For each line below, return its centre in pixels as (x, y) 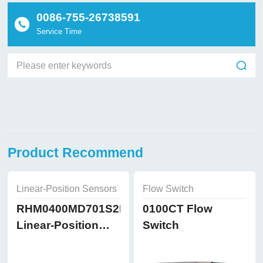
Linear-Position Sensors (66, 189)
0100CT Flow (177, 209)
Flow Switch (168, 189)
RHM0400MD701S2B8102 (85, 209)
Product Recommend (76, 152)
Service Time (59, 32)
